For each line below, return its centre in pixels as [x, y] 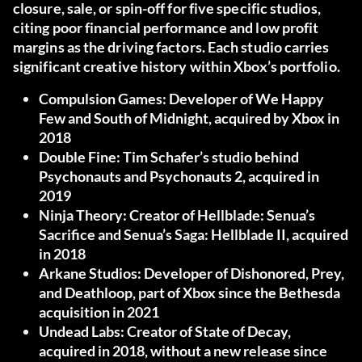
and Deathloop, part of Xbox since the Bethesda [189, 293]
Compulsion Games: [103, 99]
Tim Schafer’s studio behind [210, 157]
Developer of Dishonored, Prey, [243, 274]
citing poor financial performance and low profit [166, 28]
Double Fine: [80, 157]
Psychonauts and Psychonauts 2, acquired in [179, 177]
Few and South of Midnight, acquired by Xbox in [189, 118]
